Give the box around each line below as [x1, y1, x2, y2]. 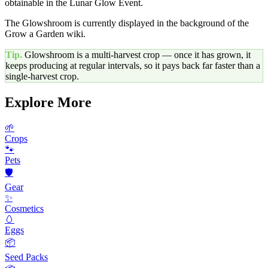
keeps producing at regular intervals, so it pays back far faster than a [5, 60, 260, 71]
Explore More [5, 95, 92, 111]
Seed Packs [5, 251, 48, 262]
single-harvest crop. [5, 71, 79, 82]
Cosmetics [5, 203, 44, 214]
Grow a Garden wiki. [5, 29, 86, 39]
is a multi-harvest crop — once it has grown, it [74, 50, 251, 60]
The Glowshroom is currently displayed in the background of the [5, 18, 249, 29]
